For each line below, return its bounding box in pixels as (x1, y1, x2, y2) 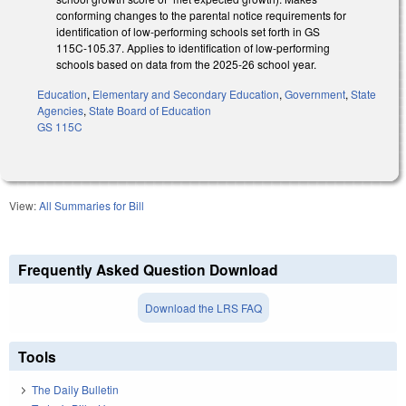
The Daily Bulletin (32, 382, 119, 398)
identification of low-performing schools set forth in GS (56, 24, 320, 40)
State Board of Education (89, 102, 211, 119)
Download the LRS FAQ (144, 300, 262, 316)
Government (285, 86, 345, 102)
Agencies (37, 102, 83, 119)
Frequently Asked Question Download (18, 259, 278, 281)
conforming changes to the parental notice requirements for (56, 7, 346, 24)
